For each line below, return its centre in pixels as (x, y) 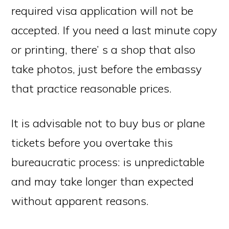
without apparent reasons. (80, 201)
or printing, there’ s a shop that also (104, 50)
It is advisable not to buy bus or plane (108, 123)
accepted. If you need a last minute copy (114, 30)
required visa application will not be (102, 11)
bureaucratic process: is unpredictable (108, 162)
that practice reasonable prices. (92, 88)
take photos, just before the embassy (107, 69)
